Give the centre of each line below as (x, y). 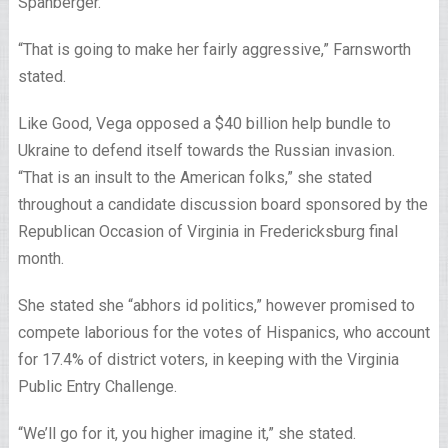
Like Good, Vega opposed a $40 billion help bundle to (204, 123)
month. (40, 258)
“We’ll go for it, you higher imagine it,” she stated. (186, 433)
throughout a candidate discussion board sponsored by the (222, 204)
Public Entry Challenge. (97, 386)
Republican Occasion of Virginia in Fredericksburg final (207, 231)
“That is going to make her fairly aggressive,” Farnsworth (214, 49)
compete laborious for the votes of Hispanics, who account (223, 332)
